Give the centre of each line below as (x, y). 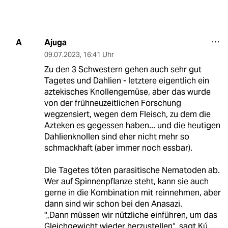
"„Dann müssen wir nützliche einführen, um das (131, 215)
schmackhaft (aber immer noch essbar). (118, 148)
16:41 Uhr (98, 54)
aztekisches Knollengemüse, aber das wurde (127, 92)
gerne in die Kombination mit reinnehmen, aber (132, 192)
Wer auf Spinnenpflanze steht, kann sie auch (126, 181)
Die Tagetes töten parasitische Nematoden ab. (132, 170)
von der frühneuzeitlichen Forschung (112, 103)
